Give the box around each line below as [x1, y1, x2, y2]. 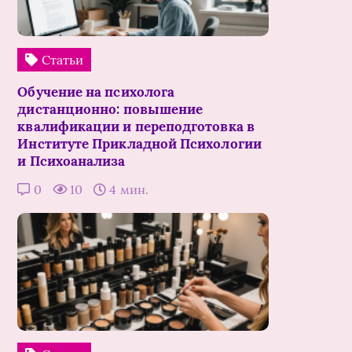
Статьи [38, 51, 84, 68]
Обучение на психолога [17, 82, 175, 101]
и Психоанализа [17, 152, 126, 170]
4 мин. [106, 181, 148, 197]
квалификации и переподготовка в [17, 117, 255, 135]
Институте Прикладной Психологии [17, 134, 262, 152]
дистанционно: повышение [17, 100, 203, 118]
